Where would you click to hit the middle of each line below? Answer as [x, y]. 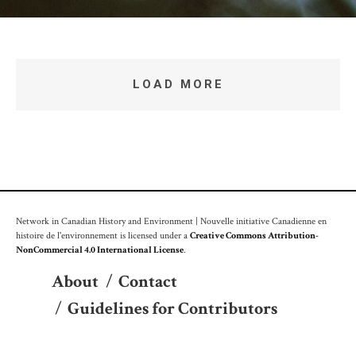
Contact [148, 282]
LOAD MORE [178, 84]
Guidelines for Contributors [172, 309]
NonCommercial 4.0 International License [100, 250]
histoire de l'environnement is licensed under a [103, 236]
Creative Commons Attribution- [254, 236]
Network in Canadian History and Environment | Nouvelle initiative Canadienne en [171, 221]
